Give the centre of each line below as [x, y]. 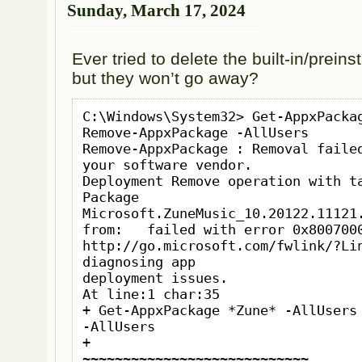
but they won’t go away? [166, 78]
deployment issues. [155, 278]
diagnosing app [139, 262]
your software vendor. [167, 165]
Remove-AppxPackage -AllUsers [195, 133]
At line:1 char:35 [151, 295]
